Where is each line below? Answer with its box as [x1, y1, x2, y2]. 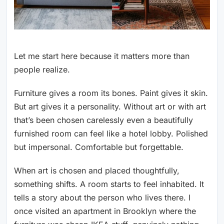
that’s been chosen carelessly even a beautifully [14, 114, 193, 125]
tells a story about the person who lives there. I [14, 192, 190, 202]
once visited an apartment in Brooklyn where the [14, 205, 196, 216]
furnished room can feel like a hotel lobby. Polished [14, 128, 208, 138]
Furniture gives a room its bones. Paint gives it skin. [14, 87, 208, 98]
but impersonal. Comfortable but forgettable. [14, 141, 183, 152]
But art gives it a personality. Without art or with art [14, 101, 206, 111]
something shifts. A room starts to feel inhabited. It [14, 178, 204, 189]
